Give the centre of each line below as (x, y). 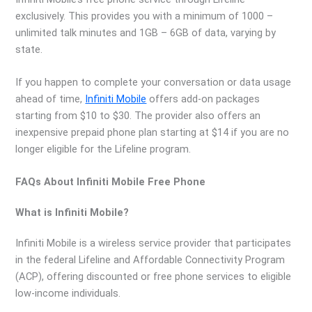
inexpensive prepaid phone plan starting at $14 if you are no (153, 132)
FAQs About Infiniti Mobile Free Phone (111, 182)
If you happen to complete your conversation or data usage (154, 82)
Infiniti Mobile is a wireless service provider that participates (154, 243)
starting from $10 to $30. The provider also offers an (138, 115)
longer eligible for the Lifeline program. (103, 149)
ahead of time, (50, 99)
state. (29, 49)
